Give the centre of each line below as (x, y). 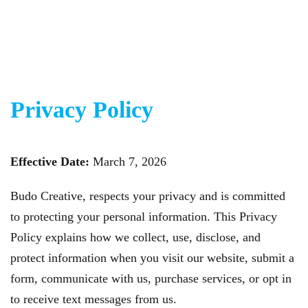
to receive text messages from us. (93, 299)
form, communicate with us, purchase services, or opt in (151, 278)
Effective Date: (50, 162)
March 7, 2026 (128, 162)
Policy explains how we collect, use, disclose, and (135, 237)
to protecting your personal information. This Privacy (144, 217)
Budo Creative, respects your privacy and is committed (148, 196)
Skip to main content (83, 40)
